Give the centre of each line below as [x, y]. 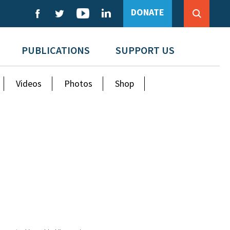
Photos [79, 83]
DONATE [148, 12]
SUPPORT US [145, 50]
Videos [29, 83]
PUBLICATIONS [55, 50]
